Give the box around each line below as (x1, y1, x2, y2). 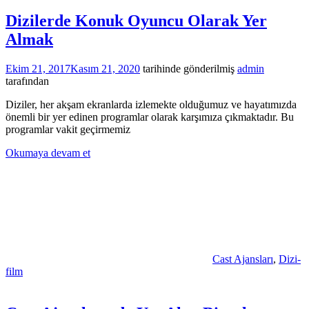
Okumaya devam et (6, 146, 90, 159)
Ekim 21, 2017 (6, 62, 70, 74)
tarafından (6, 74, 49, 87)
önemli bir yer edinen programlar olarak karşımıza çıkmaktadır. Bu (6, 110, 294, 123)
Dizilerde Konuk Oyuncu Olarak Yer (6, 12, 267, 30)
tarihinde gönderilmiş (140, 62, 235, 74)
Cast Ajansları (212, 252, 273, 265)
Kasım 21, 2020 (70, 62, 140, 74)
